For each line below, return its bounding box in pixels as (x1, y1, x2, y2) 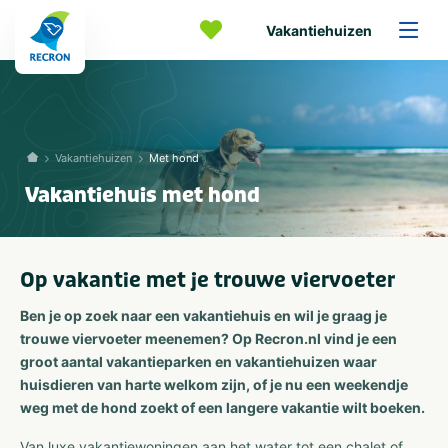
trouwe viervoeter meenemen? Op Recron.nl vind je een (20, 330, 397, 347)
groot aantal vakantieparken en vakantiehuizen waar (20, 353, 377, 370)
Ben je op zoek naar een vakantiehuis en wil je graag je (20, 307, 387, 324)
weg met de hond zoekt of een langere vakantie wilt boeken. (20, 399, 425, 416)
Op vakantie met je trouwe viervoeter (20, 267, 395, 293)
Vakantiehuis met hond (25, 182, 260, 208)
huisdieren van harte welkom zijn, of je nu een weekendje (20, 376, 408, 393)
